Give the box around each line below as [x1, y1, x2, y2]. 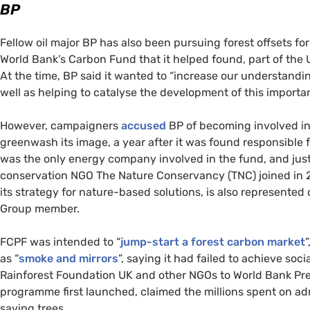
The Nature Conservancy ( [93, 168, 231, 182]
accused [121, 118, 166, 132]
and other [133, 268, 189, 282]
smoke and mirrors [19, 251, 118, 265]
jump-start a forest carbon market [120, 235, 305, 248]
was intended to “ [27, 235, 120, 248]
